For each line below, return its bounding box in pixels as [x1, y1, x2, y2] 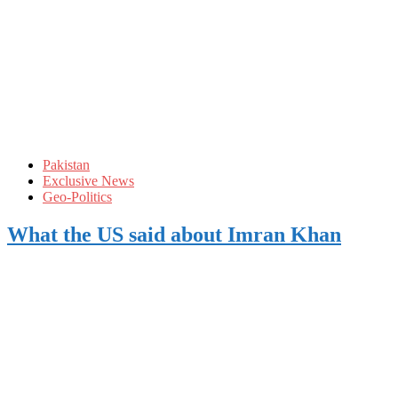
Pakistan [43, 157, 90, 173]
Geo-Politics [43, 189, 112, 205]
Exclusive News [43, 173, 134, 189]
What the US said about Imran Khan [7, 223, 341, 247]
